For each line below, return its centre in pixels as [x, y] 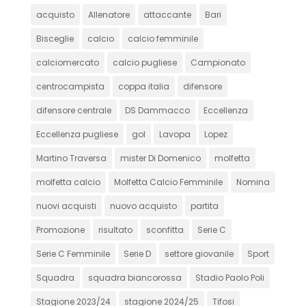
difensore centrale [73, 110]
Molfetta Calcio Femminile [168, 182]
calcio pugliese [144, 62]
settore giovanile [199, 253]
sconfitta [165, 229]
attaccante [167, 14]
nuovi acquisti [66, 206]
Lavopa [175, 134]
